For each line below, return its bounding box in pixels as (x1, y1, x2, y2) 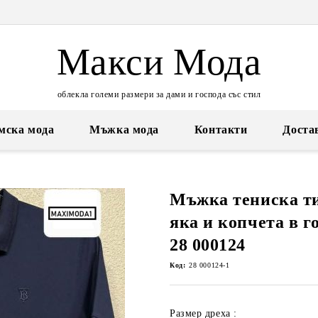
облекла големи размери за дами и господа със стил (57, 89, 261, 99)
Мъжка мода (89, 124, 159, 136)
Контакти (194, 124, 248, 136)
